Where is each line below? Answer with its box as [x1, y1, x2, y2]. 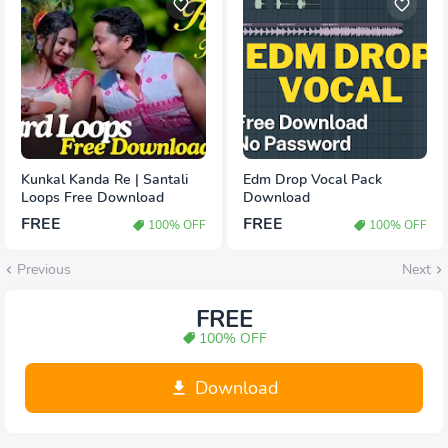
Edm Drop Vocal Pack [242, 170, 382, 190]
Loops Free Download [21, 188, 164, 208]
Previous [17, 260, 71, 280]
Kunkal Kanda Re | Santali [21, 170, 188, 190]
